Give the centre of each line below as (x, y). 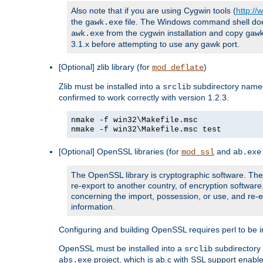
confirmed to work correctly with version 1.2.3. (144, 97)
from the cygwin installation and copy (175, 33)
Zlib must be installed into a (111, 86)
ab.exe (247, 152)
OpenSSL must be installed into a (122, 248)
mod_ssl (198, 152)
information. (93, 206)
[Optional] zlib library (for (105, 67)
